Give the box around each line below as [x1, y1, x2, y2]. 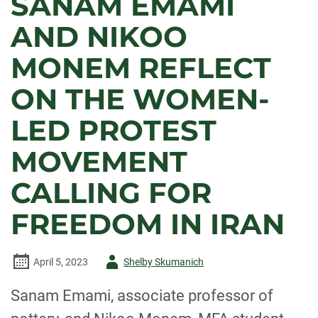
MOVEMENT [11, 144, 187, 179]
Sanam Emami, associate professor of [11, 287, 273, 305]
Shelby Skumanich [124, 256, 204, 268]
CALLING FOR [11, 175, 212, 210]
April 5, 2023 [33, 256, 88, 268]
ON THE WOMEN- [11, 82, 269, 116]
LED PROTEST [11, 113, 216, 148]
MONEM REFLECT [11, 50, 271, 85]
